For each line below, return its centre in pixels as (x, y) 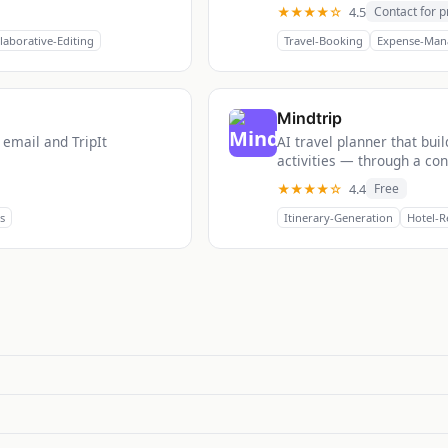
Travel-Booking (323, 41)
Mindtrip (309, 118)
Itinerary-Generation (338, 218)
